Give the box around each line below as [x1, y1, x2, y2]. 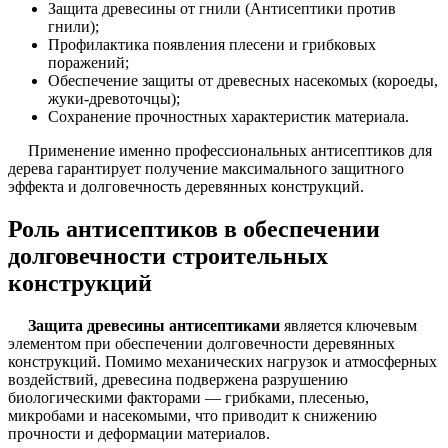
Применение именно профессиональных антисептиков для [28, 142, 432, 160]
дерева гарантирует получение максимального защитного [8, 160, 404, 178]
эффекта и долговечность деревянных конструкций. [8, 178, 364, 196]
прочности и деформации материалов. [8, 425, 270, 443]
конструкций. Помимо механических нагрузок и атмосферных [8, 353, 437, 371]
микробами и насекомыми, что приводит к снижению [8, 407, 377, 425]
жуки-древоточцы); [48, 90, 180, 108]
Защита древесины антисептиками [28, 317, 280, 335]
